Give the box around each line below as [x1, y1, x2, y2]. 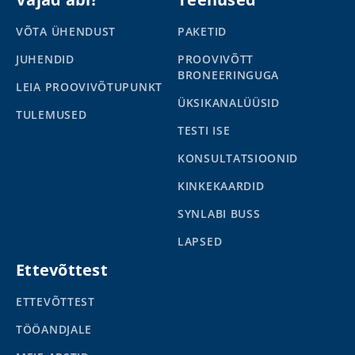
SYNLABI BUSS [177, 206, 261, 222]
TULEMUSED [16, 107, 87, 123]
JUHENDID [16, 52, 74, 67]
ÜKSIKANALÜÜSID [177, 95, 280, 111]
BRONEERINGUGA [177, 67, 280, 83]
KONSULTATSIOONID [177, 151, 299, 166]
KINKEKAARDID [177, 178, 265, 194]
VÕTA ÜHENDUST [16, 24, 116, 40]
